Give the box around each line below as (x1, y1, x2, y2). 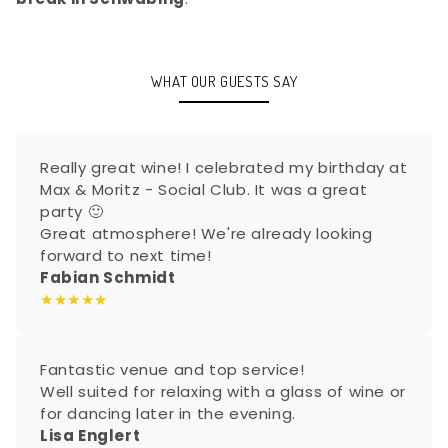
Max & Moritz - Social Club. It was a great (40, 179, 368, 201)
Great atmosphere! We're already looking (40, 223, 373, 245)
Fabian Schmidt (40, 267, 176, 289)
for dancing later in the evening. (40, 403, 296, 425)
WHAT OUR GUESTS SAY (150, 72, 298, 92)
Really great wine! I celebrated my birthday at (40, 157, 408, 179)
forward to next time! (40, 245, 212, 267)
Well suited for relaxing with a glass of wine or (40, 381, 406, 403)
